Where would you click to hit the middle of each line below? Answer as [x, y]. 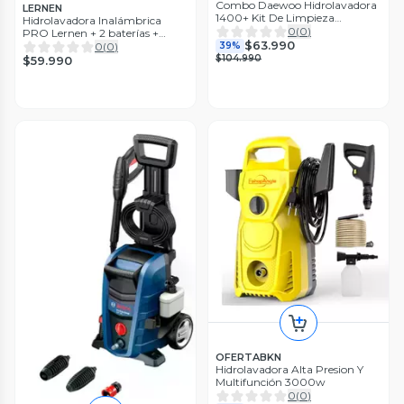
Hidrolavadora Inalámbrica [92, 20]
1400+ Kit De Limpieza [275, 17]
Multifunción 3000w [271, 382]
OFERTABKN [248, 358]
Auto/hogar [246, 30]
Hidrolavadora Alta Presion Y [289, 370]
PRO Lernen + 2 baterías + [91, 32]
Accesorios [49, 45]
